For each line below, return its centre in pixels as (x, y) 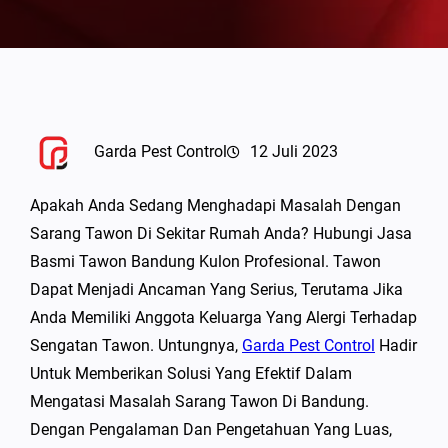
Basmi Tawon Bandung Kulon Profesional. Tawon (205, 261)
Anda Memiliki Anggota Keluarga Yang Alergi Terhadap (223, 317)
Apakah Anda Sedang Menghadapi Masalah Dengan (215, 205)
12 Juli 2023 (294, 151)
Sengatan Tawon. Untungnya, (136, 345)
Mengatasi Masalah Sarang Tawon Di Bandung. (199, 401)
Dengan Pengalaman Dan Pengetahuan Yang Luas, (211, 429)
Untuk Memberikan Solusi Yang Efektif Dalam (191, 373)
